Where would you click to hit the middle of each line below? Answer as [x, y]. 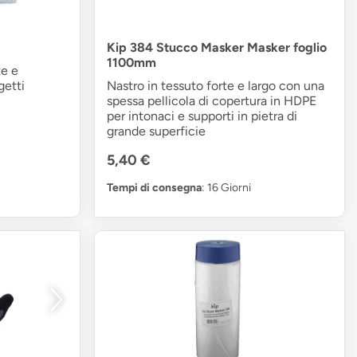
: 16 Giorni [227, 187]
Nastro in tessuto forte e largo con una [216, 85]
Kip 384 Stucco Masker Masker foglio [217, 47]
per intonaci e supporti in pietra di [202, 116]
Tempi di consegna [155, 187]
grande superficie [157, 131]
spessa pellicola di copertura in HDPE [212, 100]
